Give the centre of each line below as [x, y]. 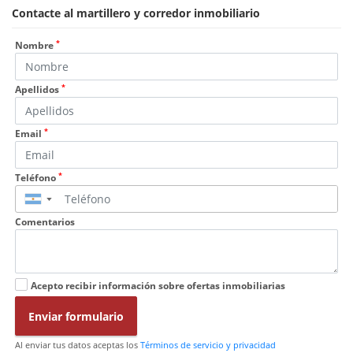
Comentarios [45, 222]
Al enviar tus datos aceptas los [78, 345]
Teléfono [37, 178]
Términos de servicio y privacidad [208, 345]
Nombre [35, 46]
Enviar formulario [76, 316]
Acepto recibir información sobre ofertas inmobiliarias [158, 286]
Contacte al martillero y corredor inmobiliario [136, 13]
